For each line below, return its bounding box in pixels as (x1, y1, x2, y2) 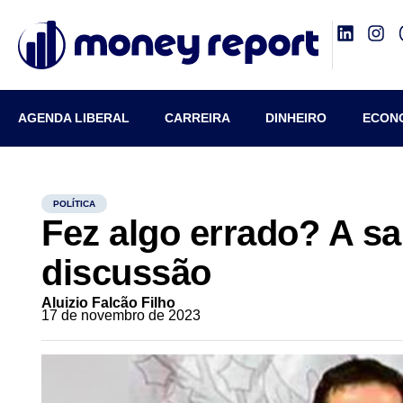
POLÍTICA (53, 199, 96, 209)
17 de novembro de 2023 (41, 308, 201, 323)
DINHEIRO (265, 111, 327, 125)
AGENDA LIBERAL (18, 111, 130, 125)
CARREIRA (165, 111, 231, 125)
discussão (41, 253, 211, 292)
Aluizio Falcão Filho (41, 295, 176, 310)
